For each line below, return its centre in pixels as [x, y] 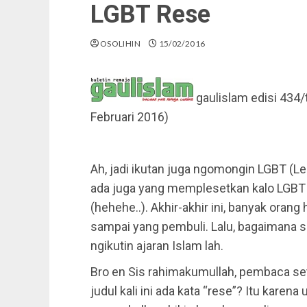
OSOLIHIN [120, 44]
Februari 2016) [130, 117]
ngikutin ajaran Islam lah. [157, 246]
